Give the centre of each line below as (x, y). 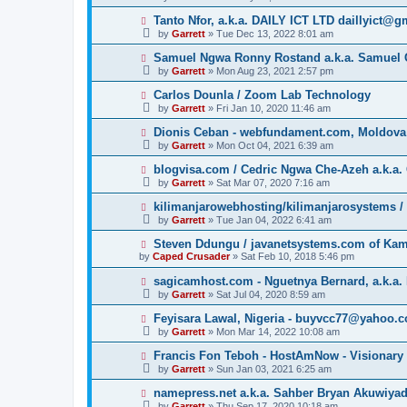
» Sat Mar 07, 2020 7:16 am (268, 183)
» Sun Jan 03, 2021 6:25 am (268, 369)
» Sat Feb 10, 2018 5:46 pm (292, 256)
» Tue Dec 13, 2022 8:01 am (269, 34)
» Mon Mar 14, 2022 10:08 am (273, 332)
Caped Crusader (191, 256)
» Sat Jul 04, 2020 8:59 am (265, 294)
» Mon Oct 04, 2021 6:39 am (269, 145)
